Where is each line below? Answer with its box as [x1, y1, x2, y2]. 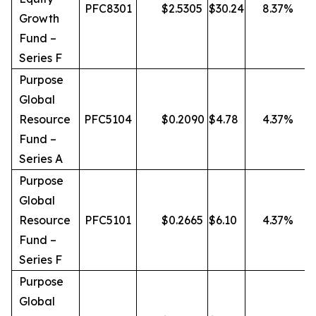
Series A [19, 152, 63, 166]
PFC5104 [84, 112, 132, 126]
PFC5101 [85, 213, 131, 227]
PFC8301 [84, 1, 132, 16]
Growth [19, 11, 59, 25]
